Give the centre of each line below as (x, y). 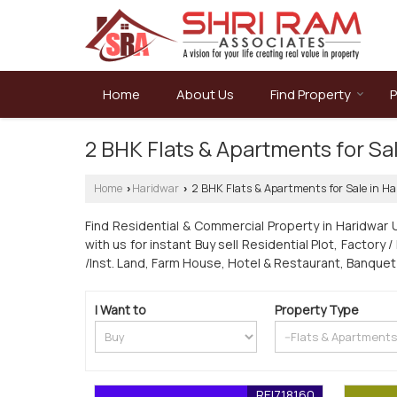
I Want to (121, 310)
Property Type (317, 310)
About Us (205, 94)
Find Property (311, 94)
